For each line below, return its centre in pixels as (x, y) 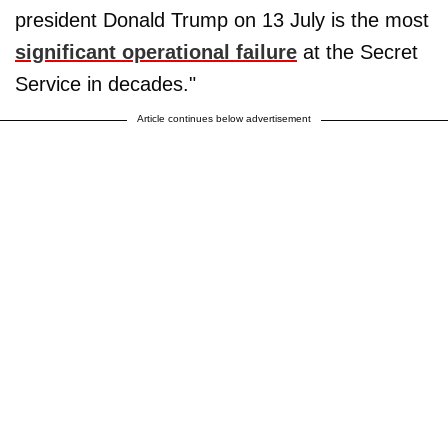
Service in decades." (105, 83)
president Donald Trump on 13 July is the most (222, 19)
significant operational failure (156, 51)
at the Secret (357, 51)
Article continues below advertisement (224, 118)
